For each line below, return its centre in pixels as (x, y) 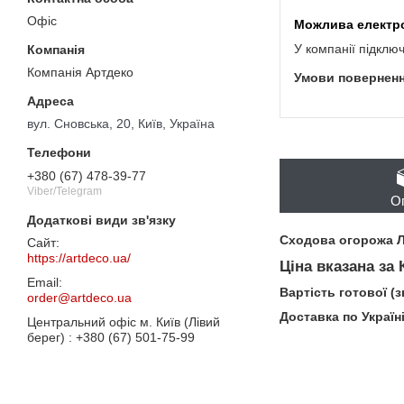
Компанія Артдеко (80, 72)
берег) (48, 338)
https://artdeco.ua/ (79, 258)
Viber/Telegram (64, 192)
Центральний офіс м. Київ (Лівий (124, 322)
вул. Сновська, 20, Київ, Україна (121, 124)
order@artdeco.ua (79, 298)
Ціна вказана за (339, 266)
